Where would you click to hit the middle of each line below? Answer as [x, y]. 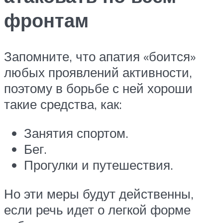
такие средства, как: [63, 104]
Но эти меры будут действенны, [99, 193]
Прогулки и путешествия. [99, 165]
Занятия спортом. [76, 133]
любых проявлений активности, [98, 72]
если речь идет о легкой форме [97, 209]
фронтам [46, 20]
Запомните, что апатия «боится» [100, 56]
